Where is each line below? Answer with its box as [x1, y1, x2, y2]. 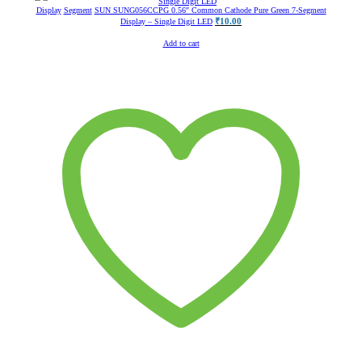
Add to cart [162, 39, 200, 48]
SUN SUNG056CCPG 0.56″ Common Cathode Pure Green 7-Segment [94, 6, 326, 15]
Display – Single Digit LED [120, 17, 213, 27]
